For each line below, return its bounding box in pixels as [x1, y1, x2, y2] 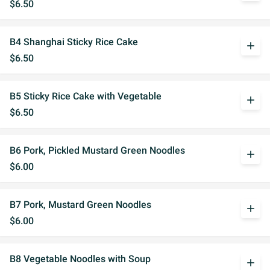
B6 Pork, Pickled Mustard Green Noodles [10, 145, 185, 156]
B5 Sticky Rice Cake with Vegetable [10, 90, 162, 102]
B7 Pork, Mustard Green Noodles [10, 199, 151, 210]
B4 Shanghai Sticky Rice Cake [10, 36, 138, 48]
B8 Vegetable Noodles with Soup [10, 253, 151, 265]
